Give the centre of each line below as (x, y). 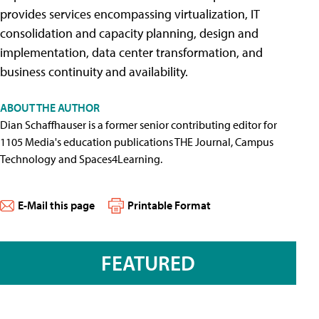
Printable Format (169, 205)
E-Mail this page (56, 205)
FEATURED (148, 263)
